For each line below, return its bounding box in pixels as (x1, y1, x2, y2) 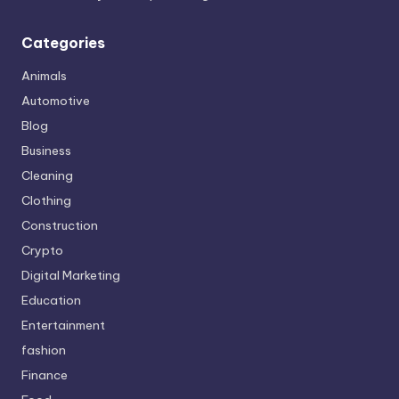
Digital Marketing (21, 266, 120, 283)
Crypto (21, 241, 63, 258)
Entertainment (21, 316, 105, 333)
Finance (21, 366, 68, 383)
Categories (21, 33, 105, 52)
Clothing (21, 191, 71, 208)
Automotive (21, 92, 90, 109)
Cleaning (21, 167, 73, 183)
